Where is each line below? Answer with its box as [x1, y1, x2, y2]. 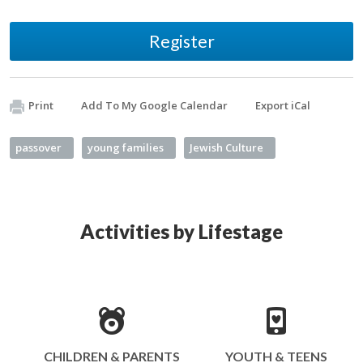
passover [15, 140, 62, 155]
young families [88, 140, 164, 155]
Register [148, 31, 215, 51]
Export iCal [255, 98, 310, 113]
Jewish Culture [190, 140, 263, 155]
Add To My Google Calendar [81, 98, 228, 113]
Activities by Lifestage [79, 220, 283, 243]
